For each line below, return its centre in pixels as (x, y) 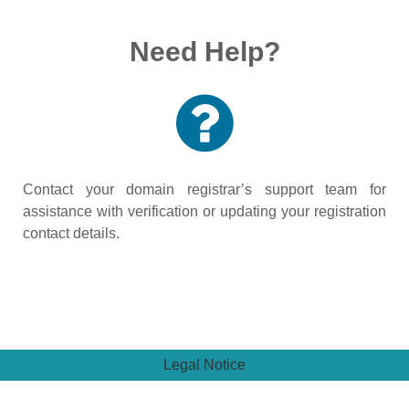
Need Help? (204, 52)
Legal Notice (204, 365)
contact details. (71, 233)
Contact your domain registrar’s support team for (204, 189)
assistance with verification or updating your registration (204, 211)
